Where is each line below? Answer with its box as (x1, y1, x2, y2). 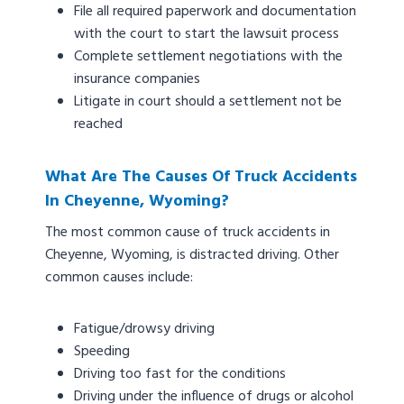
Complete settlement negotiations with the (74, 45, 343, 69)
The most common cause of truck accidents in (45, 221, 330, 245)
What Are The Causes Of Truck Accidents (45, 164, 357, 191)
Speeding (74, 340, 130, 364)
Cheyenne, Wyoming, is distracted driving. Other (45, 243, 339, 268)
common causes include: (45, 266, 193, 290)
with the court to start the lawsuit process (74, 23, 339, 47)
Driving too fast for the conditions (74, 363, 286, 387)
